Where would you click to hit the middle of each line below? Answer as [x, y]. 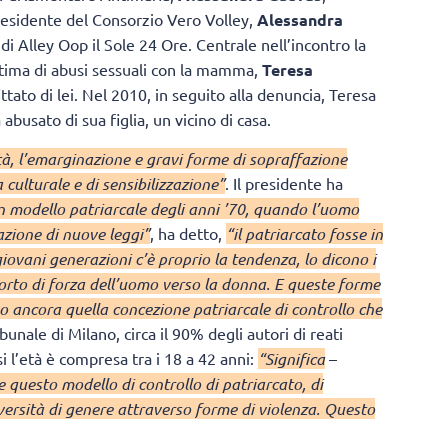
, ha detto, [188, 232]
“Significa [291, 358]
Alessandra [300, 20]
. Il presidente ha [284, 182]
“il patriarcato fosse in [304, 233]
